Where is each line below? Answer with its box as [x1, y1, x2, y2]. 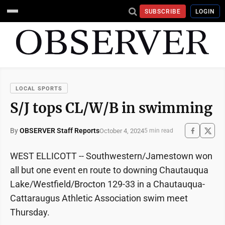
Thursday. [10, 207, 50, 217]
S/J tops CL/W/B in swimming [10, 99, 212, 117]
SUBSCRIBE [144, 8, 181, 15]
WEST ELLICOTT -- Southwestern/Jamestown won [10, 151, 212, 161]
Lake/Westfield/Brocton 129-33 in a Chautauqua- [10, 179, 205, 189]
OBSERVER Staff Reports [20, 127, 99, 135]
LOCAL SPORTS [16, 85, 63, 92]
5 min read [144, 127, 173, 134]
